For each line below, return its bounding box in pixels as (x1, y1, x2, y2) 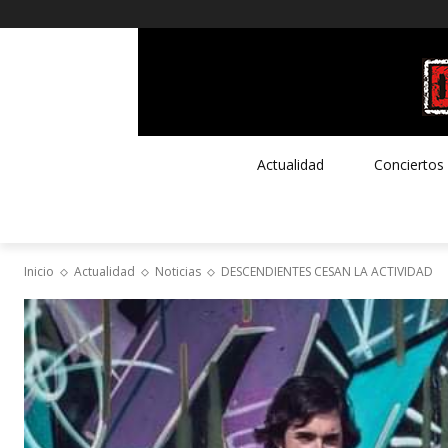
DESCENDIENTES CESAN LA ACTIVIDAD (221, 262, 433, 280)
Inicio (24, 262, 54, 280)
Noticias (155, 262, 201, 280)
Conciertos (373, 154, 444, 174)
